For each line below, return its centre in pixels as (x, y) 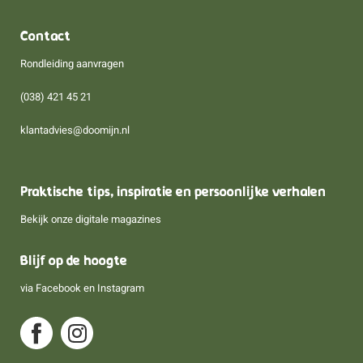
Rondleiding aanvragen (72, 64)
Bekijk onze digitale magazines (91, 220)
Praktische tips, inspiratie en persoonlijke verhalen (173, 193)
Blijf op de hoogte (74, 262)
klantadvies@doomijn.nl (75, 130)
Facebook (58, 288)
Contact (45, 38)
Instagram (121, 288)
